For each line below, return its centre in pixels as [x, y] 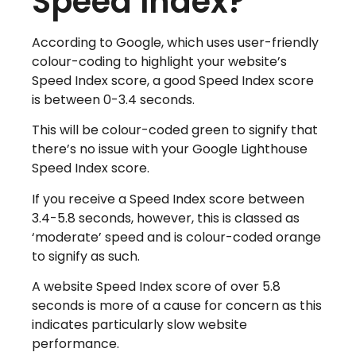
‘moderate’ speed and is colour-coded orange [176, 237]
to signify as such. [86, 256]
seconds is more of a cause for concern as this [177, 306]
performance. [75, 344]
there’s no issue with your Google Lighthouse [170, 149]
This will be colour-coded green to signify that [175, 130]
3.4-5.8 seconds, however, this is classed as [166, 218]
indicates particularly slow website [139, 325]
